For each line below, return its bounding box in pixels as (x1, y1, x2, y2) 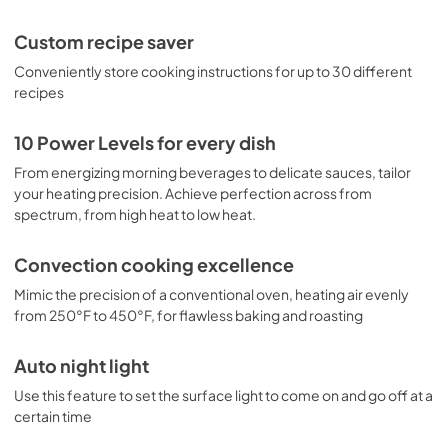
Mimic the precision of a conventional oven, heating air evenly (14, 284, 409, 303)
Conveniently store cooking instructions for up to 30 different (14, 61, 412, 80)
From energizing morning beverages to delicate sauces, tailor (14, 162, 411, 181)
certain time (14, 406, 92, 425)
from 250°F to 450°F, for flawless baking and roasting (14, 305, 363, 324)
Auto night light (14, 354, 149, 377)
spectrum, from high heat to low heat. (14, 204, 256, 223)
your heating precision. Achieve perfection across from (14, 183, 372, 202)
